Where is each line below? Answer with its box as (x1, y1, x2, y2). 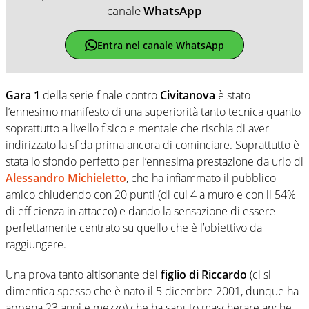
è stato (215, 88, 250, 103)
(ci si (247, 267, 271, 283)
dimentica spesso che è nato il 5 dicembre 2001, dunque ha (6, 283, 299, 299)
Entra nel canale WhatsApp (97, 38, 224, 52)
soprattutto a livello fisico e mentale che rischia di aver (6, 121, 269, 137)
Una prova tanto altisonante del (6, 267, 161, 283)
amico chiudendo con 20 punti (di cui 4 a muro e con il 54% (6, 187, 296, 203)
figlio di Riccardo (161, 267, 247, 283)
